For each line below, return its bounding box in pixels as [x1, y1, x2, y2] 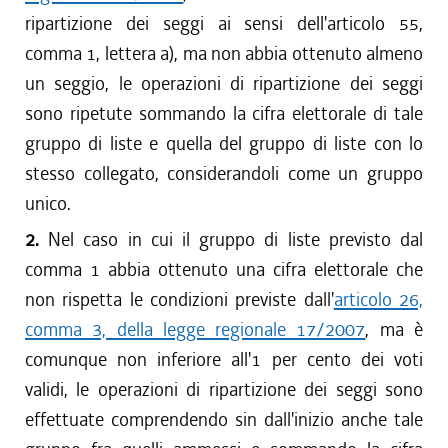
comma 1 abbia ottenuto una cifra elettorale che [25, 257, 423, 282]
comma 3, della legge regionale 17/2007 [25, 317, 366, 342]
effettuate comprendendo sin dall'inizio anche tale [25, 407, 423, 432]
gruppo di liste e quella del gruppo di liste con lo [25, 131, 423, 156]
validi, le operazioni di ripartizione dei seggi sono [25, 377, 423, 402]
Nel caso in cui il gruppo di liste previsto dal [48, 227, 424, 252]
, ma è [365, 317, 424, 342]
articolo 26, [333, 287, 424, 312]
